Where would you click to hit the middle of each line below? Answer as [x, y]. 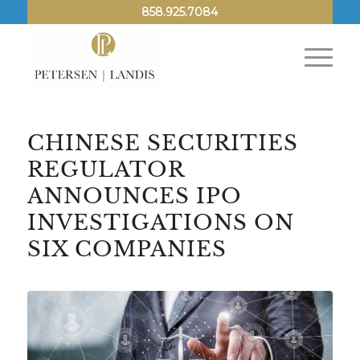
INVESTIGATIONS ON [160, 223]
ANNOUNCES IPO [134, 196]
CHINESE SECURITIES [162, 143]
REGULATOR [105, 170]
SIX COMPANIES [127, 249]
